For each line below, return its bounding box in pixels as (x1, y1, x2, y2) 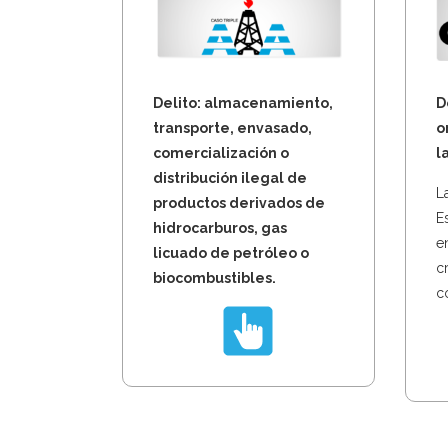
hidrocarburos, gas (153, 219, 287, 236)
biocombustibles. (153, 269, 276, 286)
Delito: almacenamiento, (153, 94, 333, 111)
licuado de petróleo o (153, 244, 309, 261)
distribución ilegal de (153, 169, 307, 186)
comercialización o (153, 144, 289, 161)
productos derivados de (153, 194, 325, 211)
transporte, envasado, (153, 119, 312, 136)
